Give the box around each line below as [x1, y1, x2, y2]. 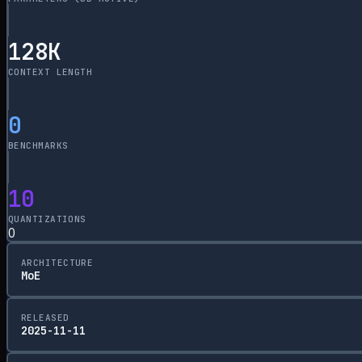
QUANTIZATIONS [8, 213, 86, 225]
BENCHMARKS [8, 139, 69, 151]
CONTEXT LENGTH [8, 65, 93, 78]
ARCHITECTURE [21, 256, 94, 268]
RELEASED [21, 311, 69, 323]
